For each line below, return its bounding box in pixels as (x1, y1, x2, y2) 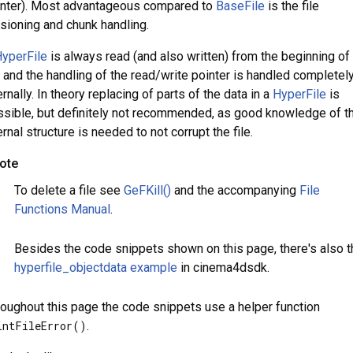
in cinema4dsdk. (176, 260, 269, 275)
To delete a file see (13, 183, 124, 198)
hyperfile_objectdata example (13, 260, 177, 275)
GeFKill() (123, 183, 171, 198)
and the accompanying (170, 183, 299, 198)
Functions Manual (13, 202, 110, 217)
